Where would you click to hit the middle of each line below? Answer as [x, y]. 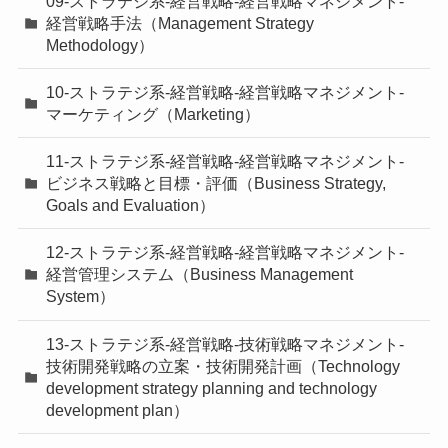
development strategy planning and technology [212, 387]
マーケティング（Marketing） [153, 114]
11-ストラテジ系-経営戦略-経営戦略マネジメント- [225, 161]
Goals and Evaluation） [131, 205]
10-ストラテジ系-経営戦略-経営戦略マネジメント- [225, 92]
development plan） [118, 409]
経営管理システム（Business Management [200, 274]
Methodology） [100, 44]
